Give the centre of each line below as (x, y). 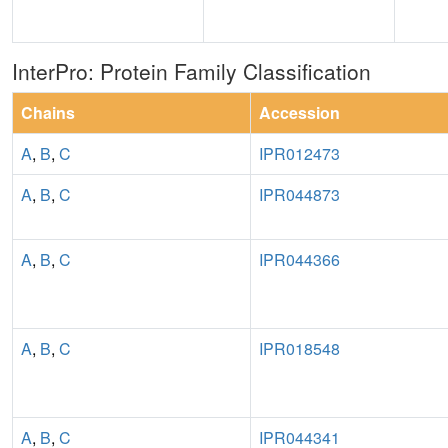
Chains (48, 112)
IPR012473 (299, 153)
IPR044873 (299, 194)
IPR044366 (299, 259)
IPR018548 (299, 348)
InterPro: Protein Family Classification (191, 70)
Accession (299, 112)
